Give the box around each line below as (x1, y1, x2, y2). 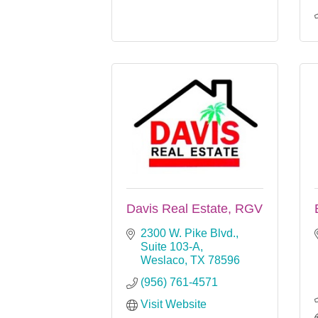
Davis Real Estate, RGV (126, 201, 263, 216)
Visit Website (141, 297, 207, 310)
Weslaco (141, 253, 185, 266)
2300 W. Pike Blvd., (141, 226, 238, 239)
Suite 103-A (141, 240, 200, 253)
